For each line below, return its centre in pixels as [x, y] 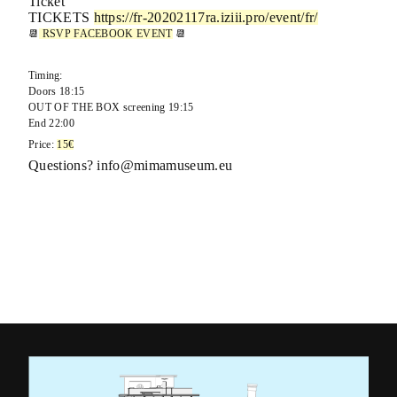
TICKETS [61, 17]
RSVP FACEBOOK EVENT [106, 33]
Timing [44, 76]
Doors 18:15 [56, 92]
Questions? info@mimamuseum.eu [130, 165]
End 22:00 [51, 124]
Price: [43, 145]
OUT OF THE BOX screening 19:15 [111, 108]
